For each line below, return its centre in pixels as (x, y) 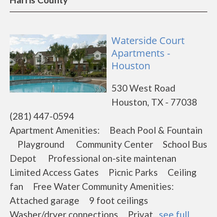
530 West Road (143, 88)
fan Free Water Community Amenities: (96, 186)
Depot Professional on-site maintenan (97, 158)
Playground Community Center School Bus (108, 144)
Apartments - (141, 53)
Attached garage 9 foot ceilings (84, 200)
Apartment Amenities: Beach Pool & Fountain (108, 130)
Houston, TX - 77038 (154, 102)
